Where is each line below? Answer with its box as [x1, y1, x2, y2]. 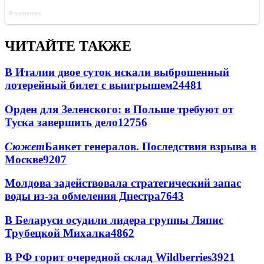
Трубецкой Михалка [5, 227, 111, 240]
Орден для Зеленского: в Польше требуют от [5, 103, 233, 115]
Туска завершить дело [5, 115, 118, 128]
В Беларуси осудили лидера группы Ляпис [5, 214, 223, 227]
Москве [5, 153, 43, 166]
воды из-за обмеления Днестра [5, 190, 160, 203]
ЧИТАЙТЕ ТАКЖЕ [5, 38, 131, 54]
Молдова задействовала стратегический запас [5, 177, 241, 190]
